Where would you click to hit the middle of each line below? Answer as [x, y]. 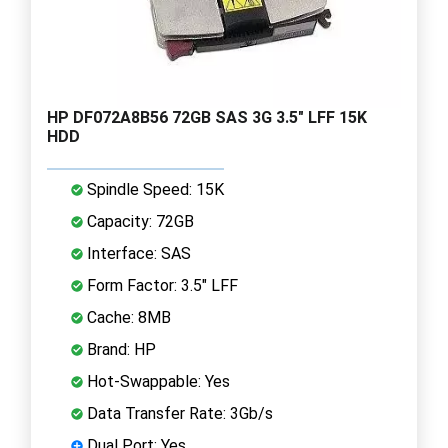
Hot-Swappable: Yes [156, 381]
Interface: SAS [137, 253]
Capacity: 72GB [138, 221]
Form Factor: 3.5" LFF [160, 285]
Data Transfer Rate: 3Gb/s [178, 413]
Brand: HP [119, 349]
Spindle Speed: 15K [153, 189]
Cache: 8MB [127, 317]
